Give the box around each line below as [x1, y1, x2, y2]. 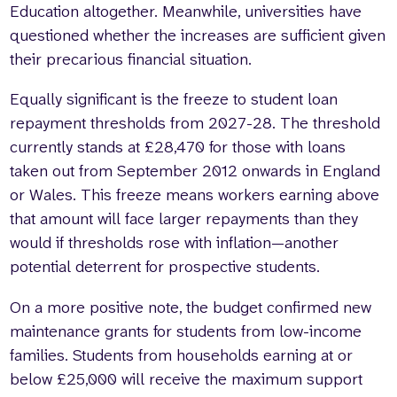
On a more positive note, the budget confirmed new [10, 296, 372, 318]
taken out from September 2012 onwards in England [10, 160, 381, 183]
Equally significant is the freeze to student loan [10, 89, 339, 111]
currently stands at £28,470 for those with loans [10, 136, 346, 159]
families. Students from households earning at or [10, 344, 354, 366]
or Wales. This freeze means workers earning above [10, 184, 380, 206]
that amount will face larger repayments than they [10, 208, 359, 230]
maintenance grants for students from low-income [10, 320, 362, 342]
